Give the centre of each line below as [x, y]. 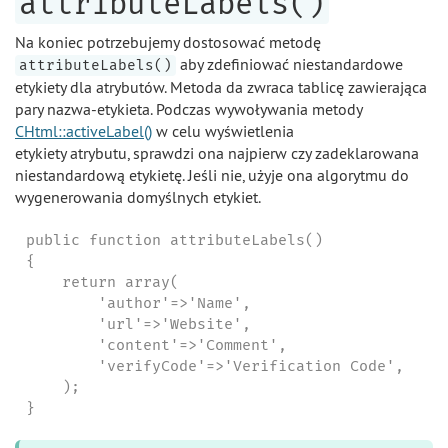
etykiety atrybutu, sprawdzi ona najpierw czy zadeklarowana [217, 153]
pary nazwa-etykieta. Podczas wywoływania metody [188, 109]
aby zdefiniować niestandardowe [289, 64]
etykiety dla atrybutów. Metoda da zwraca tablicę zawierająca [221, 87]
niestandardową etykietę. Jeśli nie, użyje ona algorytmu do [212, 175]
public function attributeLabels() [174, 239]
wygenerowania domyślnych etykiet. [138, 197]
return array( [102, 281]
